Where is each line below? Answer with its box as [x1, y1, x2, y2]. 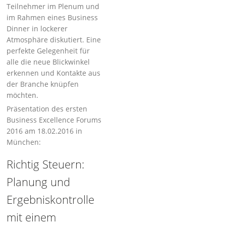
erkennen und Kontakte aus [7, 68, 101, 78]
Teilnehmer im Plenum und [7, 2, 100, 11]
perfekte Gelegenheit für [7, 46, 90, 55]
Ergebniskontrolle [7, 192, 95, 207]
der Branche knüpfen [7, 79, 79, 89]
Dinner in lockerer [7, 24, 68, 33]
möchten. [7, 90, 39, 100]
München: [7, 137, 41, 147]
